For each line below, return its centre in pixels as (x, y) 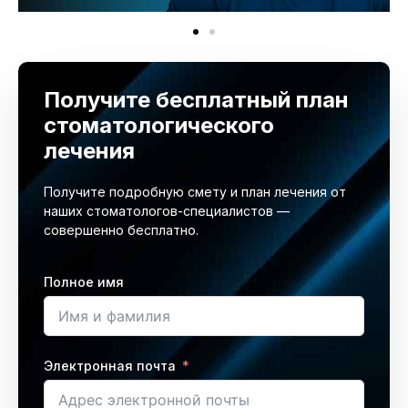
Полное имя (84, 282)
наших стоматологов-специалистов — (167, 211)
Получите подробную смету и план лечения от (195, 192)
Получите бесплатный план (196, 100)
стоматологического (159, 126)
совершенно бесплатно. (121, 230)
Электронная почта (110, 366)
